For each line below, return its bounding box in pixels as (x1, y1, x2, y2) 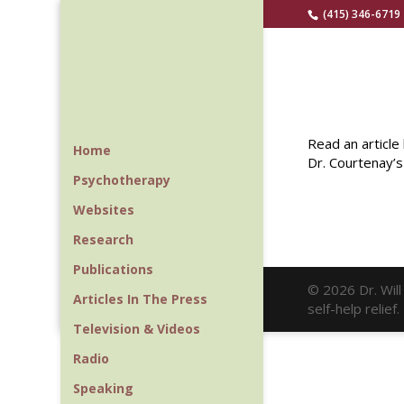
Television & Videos (73, 320, 201, 337)
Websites (73, 201, 135, 218)
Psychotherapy (73, 171, 171, 188)
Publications (73, 261, 154, 278)
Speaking (73, 380, 134, 397)
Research (73, 231, 134, 248)
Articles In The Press (73, 290, 208, 308)
